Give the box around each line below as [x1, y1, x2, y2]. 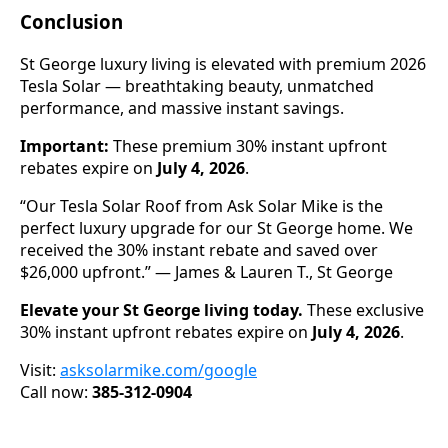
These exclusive [303, 298, 424, 321]
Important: [20, 134, 109, 157]
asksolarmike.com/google [60, 358, 257, 381]
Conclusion [20, 8, 123, 34]
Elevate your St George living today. [20, 298, 303, 321]
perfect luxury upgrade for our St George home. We [20, 216, 413, 239]
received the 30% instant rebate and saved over [20, 238, 378, 261]
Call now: [20, 380, 92, 403]
